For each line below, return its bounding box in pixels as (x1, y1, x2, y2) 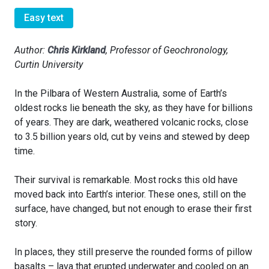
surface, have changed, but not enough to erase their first (14, 203, 252, 215)
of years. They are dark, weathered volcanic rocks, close (14, 116, 249, 128)
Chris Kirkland (47, 44, 106, 56)
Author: (14, 44, 47, 56)
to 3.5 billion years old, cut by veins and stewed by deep (14, 131, 250, 143)
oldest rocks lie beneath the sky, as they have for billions (14, 102, 253, 114)
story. (14, 217, 37, 229)
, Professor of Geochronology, (106, 44, 228, 56)
